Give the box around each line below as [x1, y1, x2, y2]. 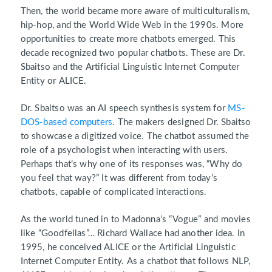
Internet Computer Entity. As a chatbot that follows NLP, [20, 257, 251, 267]
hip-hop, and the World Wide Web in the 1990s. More [20, 21, 244, 30]
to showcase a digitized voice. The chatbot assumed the [20, 132, 249, 141]
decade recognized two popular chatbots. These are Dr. [20, 49, 245, 58]
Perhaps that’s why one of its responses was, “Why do [20, 160, 243, 169]
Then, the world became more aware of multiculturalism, [20, 7, 250, 16]
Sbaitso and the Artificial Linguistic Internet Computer [20, 63, 240, 72]
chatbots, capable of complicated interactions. [20, 188, 209, 197]
